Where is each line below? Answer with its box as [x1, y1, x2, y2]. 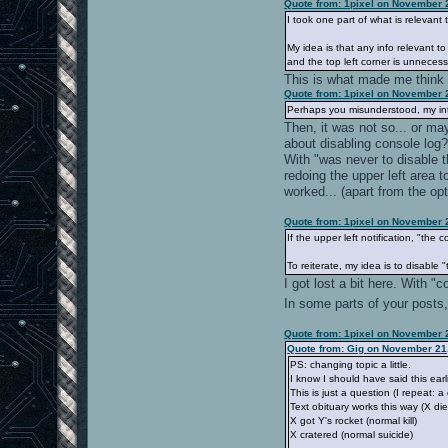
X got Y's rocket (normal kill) [290, 414, 418, 426]
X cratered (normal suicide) [290, 428, 414, 440]
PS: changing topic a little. [290, 358, 412, 370]
